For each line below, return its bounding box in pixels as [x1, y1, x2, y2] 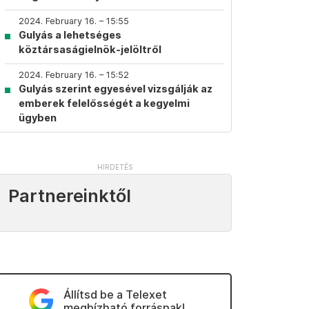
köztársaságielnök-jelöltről [19, 43, 161, 55]
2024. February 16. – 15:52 [19, 70, 129, 80]
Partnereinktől [8, 186, 131, 206]
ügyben [19, 112, 57, 123]
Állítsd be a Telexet [63, 288, 167, 301]
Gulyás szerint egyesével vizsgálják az [19, 83, 212, 94]
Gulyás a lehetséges [19, 29, 121, 41]
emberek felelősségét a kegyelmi [19, 97, 190, 109]
